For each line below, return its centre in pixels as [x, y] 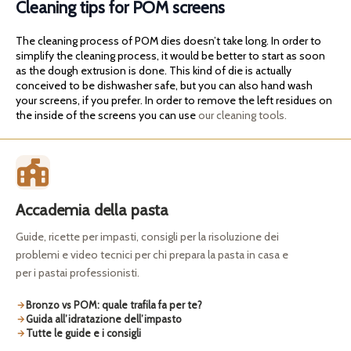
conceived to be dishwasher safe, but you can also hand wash [164, 86]
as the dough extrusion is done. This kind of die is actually [154, 71]
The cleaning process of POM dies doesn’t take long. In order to [168, 41]
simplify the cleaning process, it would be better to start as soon [170, 56]
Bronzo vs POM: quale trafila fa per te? [114, 305]
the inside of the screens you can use [107, 116]
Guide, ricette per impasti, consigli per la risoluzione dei [147, 237]
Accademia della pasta [92, 210]
